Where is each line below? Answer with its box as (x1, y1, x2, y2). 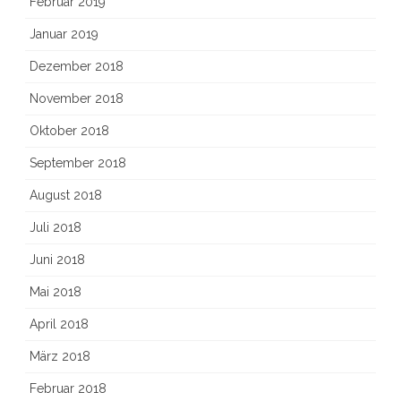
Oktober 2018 (30, 124, 109, 138)
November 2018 (30, 91, 124, 106)
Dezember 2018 (30, 59, 124, 73)
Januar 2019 (30, 27, 98, 41)
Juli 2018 (30, 220, 81, 235)
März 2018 (30, 349, 90, 363)
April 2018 (30, 317, 89, 331)
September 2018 (30, 156, 126, 170)
